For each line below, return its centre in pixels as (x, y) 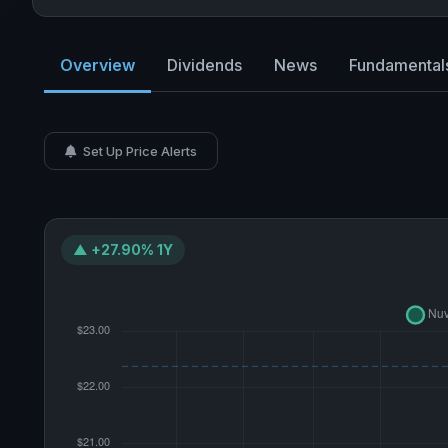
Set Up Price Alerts (138, 151)
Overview (97, 65)
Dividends (204, 65)
